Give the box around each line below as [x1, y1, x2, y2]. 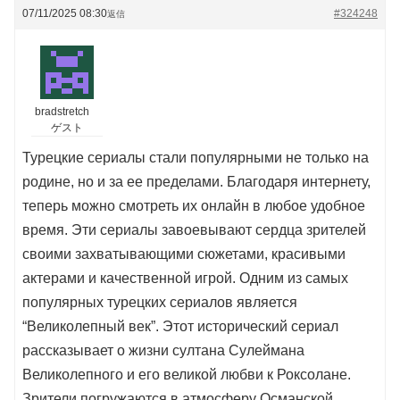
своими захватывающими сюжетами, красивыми [22, 246, 346, 262]
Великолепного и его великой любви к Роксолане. [22, 367, 351, 383]
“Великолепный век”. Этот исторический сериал [22, 319, 338, 335]
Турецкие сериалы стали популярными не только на [22, 150, 369, 166]
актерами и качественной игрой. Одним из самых [22, 271, 348, 287]
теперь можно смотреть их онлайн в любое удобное [22, 198, 365, 214]
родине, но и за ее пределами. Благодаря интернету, [22, 174, 371, 190]
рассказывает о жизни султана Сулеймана [22, 343, 304, 359]
